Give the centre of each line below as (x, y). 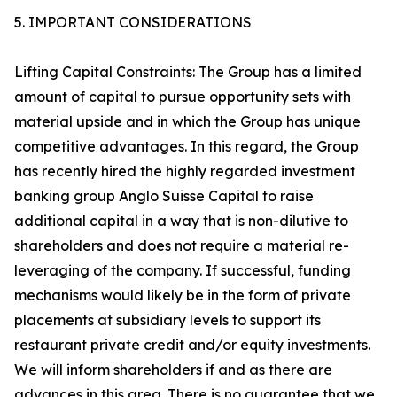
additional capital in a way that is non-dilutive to (181, 221)
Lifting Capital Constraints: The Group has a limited (188, 72)
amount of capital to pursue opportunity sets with (183, 97)
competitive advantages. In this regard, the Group (187, 146)
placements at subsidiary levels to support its (167, 320)
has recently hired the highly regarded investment (185, 171)
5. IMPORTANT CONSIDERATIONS (133, 22)
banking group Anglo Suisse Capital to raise (164, 196)
